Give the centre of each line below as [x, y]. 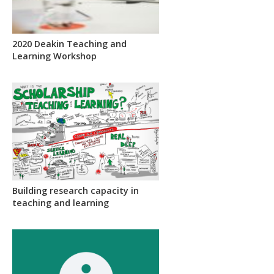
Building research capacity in [76, 190]
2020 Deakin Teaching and [69, 43]
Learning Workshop [54, 56]
